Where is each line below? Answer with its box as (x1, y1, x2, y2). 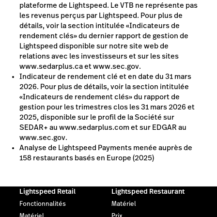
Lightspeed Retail (19, 186, 76, 196)
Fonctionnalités (19, 199, 66, 208)
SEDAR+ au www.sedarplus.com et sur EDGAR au (19, 122, 186, 132)
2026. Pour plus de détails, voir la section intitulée (19, 81, 189, 92)
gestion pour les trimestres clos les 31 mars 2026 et (19, 101, 195, 112)
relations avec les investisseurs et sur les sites (19, 50, 179, 61)
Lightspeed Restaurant (111, 186, 185, 196)
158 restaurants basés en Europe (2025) (19, 152, 154, 163)
